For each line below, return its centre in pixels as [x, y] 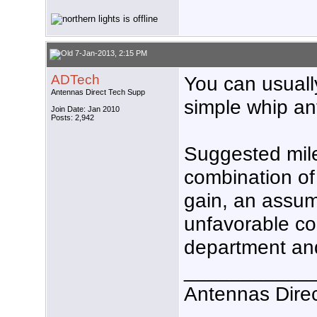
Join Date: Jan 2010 [85, 109]
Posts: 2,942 [73, 118]
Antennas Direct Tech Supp [98, 92]
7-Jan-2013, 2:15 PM [110, 53]
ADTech [75, 80]
